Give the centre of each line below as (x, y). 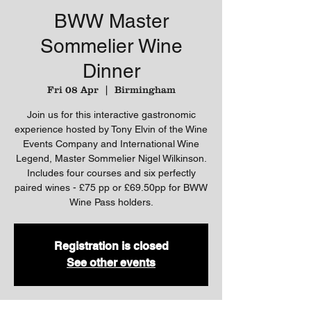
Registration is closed (111, 246)
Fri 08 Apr (73, 90)
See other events (111, 263)
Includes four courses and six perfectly (111, 173)
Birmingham (145, 90)
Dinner (111, 71)
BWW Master (111, 21)
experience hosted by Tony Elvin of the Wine (111, 129)
